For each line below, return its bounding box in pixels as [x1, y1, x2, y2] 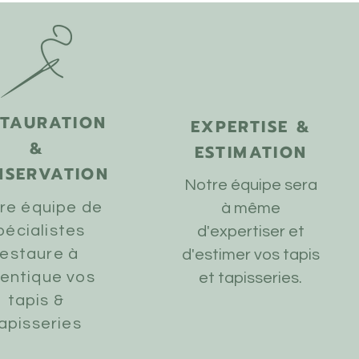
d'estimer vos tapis [181, 247, 320, 263]
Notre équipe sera [184, 177, 317, 193]
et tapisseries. [199, 270, 303, 286]
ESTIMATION [194, 140, 308, 164]
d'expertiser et [196, 224, 305, 240]
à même [220, 200, 280, 216]
